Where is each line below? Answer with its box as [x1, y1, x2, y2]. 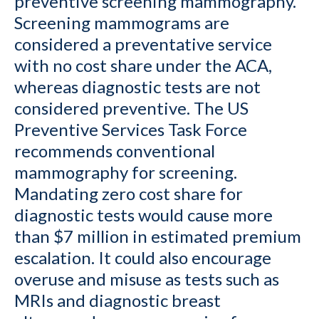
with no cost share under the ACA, [14, 55, 272, 76]
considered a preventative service [14, 33, 272, 55]
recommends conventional [14, 140, 215, 162]
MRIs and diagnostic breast [14, 290, 221, 311]
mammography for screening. [14, 162, 237, 183]
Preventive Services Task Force [14, 119, 247, 140]
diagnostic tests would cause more [14, 204, 273, 226]
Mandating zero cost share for [14, 183, 243, 204]
